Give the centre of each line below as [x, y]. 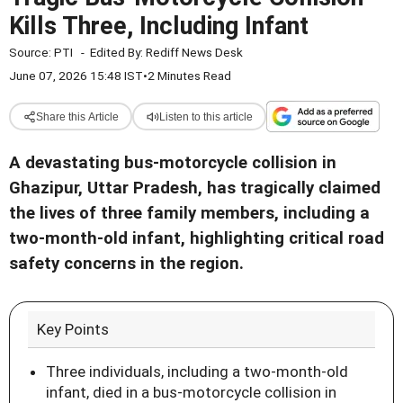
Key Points [73, 330]
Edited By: [118, 52]
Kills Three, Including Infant [159, 26]
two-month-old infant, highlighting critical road [197, 238]
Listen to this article [206, 116]
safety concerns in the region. [126, 264]
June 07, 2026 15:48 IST [76, 76]
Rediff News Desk [194, 52]
